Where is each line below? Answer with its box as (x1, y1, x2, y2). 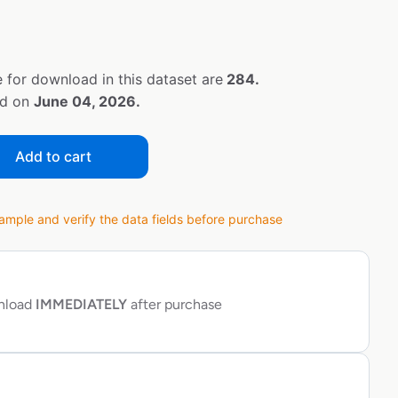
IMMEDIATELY (32, 296, 127, 314)
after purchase (127, 296, 222, 314)
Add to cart (15, 147, 92, 166)
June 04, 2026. (34, 92, 140, 111)
